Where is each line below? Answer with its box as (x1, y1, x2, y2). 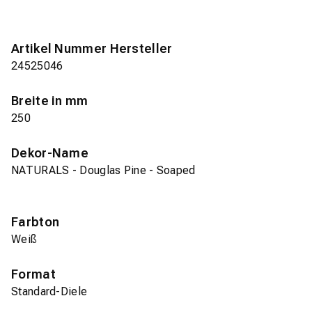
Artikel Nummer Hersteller (11, 41, 173, 56)
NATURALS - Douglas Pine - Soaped (11, 164, 196, 178)
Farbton (11, 214, 60, 230)
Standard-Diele (11, 285, 88, 299)
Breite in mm (11, 93, 88, 109)
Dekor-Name (11, 146, 88, 161)
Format (11, 267, 56, 282)
